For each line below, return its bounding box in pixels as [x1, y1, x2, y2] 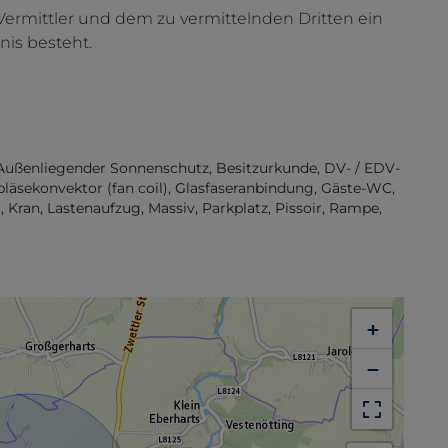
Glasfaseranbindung [175, 179, 314, 198]
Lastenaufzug [47, 199, 141, 218]
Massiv [148, 199, 195, 218]
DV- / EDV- [324, 159, 400, 178]
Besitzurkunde [216, 159, 317, 178]
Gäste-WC [321, 179, 392, 198]
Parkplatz [202, 199, 268, 218]
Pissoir [275, 199, 322, 218]
